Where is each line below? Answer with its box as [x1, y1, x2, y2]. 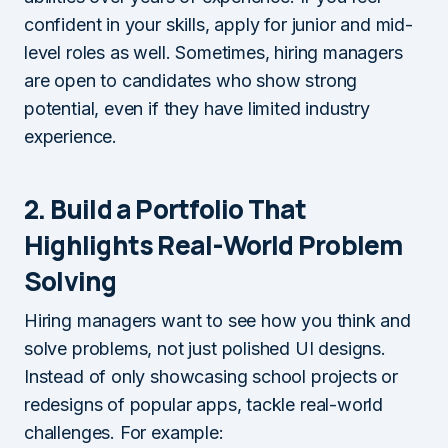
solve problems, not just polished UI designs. [24, 338, 386, 359]
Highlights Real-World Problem [24, 227, 403, 263]
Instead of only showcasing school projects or [24, 366, 398, 387]
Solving [24, 263, 117, 299]
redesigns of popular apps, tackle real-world [24, 394, 384, 415]
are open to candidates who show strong [24, 70, 358, 91]
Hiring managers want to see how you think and [24, 310, 411, 331]
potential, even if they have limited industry [24, 98, 370, 119]
